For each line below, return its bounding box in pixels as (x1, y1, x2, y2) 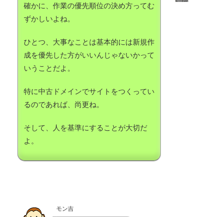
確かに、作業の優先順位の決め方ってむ (24, 1, 155, 10)
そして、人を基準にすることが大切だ (24, 124, 147, 132)
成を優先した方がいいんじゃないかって (24, 51, 155, 60)
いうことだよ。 (24, 64, 75, 73)
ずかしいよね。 (24, 15, 75, 23)
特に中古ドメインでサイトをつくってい (24, 87, 155, 96)
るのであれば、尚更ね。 (24, 100, 104, 109)
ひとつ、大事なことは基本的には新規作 (24, 38, 155, 46)
